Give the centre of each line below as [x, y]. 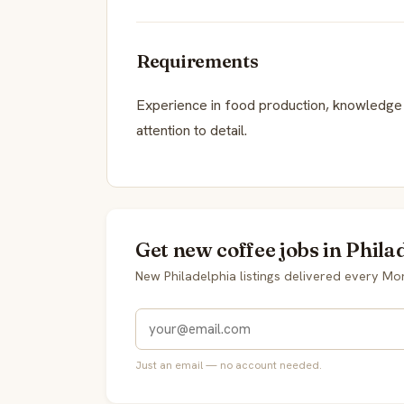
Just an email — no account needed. [229, 365]
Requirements [197, 60]
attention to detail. [192, 130]
